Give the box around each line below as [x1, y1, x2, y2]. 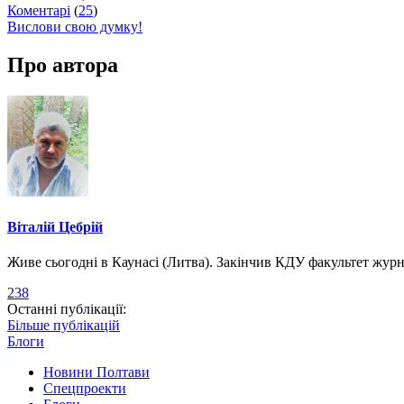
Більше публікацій [7, 317, 120, 334]
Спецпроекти [43, 381, 126, 397]
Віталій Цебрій [7, 218, 103, 234]
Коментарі [7, 2, 70, 18]
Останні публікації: [7, 301, 126, 317]
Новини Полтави [43, 364, 150, 381]
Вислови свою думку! [7, 18, 142, 34]
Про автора [7, 52, 118, 77]
